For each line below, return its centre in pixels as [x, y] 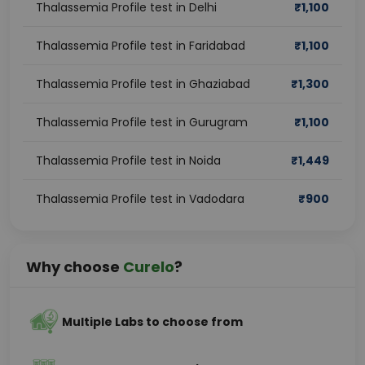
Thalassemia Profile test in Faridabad [141, 46]
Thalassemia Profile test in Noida [128, 161]
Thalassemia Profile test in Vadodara [140, 199]
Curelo [149, 267]
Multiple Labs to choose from [152, 322]
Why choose [75, 267]
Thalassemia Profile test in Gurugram [142, 122]
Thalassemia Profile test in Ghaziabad [143, 84]
